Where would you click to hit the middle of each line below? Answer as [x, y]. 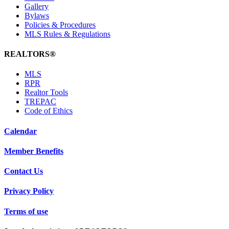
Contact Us [24, 171]
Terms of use [26, 211]
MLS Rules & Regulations [67, 34]
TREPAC [40, 102]
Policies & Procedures [60, 25]
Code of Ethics [49, 111]
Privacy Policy [29, 191]
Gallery [37, 6]
